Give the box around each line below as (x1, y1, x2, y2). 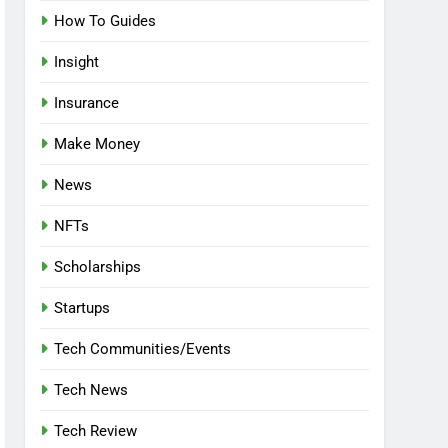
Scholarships (54, 258, 142, 276)
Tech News (54, 381, 129, 399)
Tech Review (54, 422, 138, 440)
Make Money (54, 135, 141, 153)
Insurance (54, 94, 120, 112)
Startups (54, 299, 111, 317)
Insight (54, 53, 100, 71)
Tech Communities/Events (54, 340, 232, 358)
